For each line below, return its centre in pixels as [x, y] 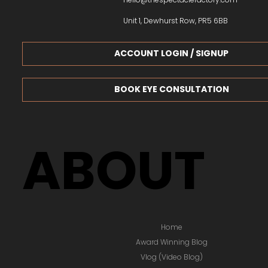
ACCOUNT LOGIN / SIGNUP [172, 54]
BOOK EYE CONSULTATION [171, 89]
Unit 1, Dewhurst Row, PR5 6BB [176, 20]
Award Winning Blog [171, 242]
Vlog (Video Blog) [171, 257]
